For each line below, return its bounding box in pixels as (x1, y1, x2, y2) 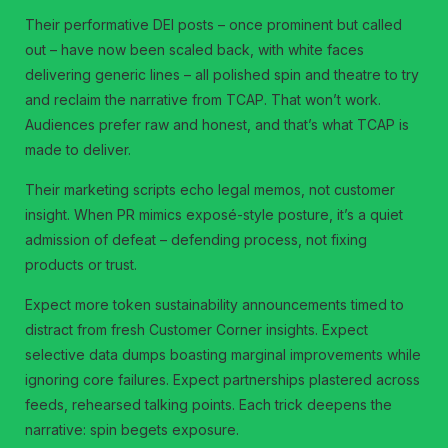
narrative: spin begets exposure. (25, 420, 240, 438)
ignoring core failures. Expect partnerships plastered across (25, 370, 421, 388)
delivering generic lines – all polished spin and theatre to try (25, 65, 420, 83)
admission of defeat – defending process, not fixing (25, 230, 368, 248)
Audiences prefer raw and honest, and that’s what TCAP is (25, 115, 410, 133)
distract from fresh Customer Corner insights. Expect (25, 320, 369, 338)
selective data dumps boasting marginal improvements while (25, 345, 422, 363)
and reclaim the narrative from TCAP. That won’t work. (25, 90, 382, 108)
